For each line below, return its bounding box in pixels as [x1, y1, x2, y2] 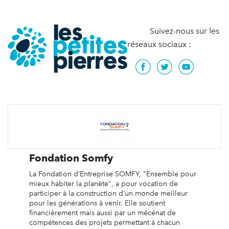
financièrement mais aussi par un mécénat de [29, 209, 176, 217]
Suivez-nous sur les [127, 26, 219, 36]
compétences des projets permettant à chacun [29, 218, 180, 227]
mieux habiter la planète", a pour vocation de [29, 179, 178, 188]
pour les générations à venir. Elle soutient [29, 199, 165, 208]
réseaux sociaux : [127, 39, 193, 49]
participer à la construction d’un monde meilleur [29, 189, 188, 198]
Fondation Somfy [29, 152, 113, 164]
